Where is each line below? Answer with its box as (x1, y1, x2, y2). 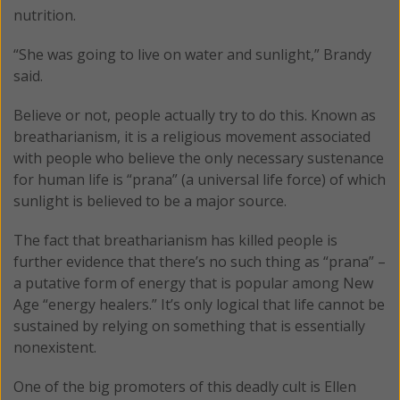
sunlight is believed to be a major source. (13, 190, 287, 211)
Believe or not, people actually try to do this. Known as (13, 104, 376, 125)
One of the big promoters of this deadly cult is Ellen (13, 376, 356, 396)
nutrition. (13, 4, 76, 25)
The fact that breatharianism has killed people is (13, 229, 337, 250)
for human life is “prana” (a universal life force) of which (13, 169, 386, 189)
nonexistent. (13, 337, 96, 357)
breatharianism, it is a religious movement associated (13, 126, 371, 146)
